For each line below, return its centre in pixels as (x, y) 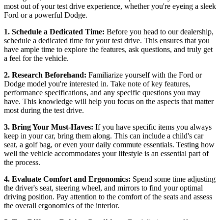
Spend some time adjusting (174, 179)
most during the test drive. (44, 110)
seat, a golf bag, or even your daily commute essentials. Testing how (109, 144)
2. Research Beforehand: (46, 75)
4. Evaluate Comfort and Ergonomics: (68, 179)
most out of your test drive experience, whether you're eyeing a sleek (110, 6)
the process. (22, 162)
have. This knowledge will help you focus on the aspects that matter (109, 101)
